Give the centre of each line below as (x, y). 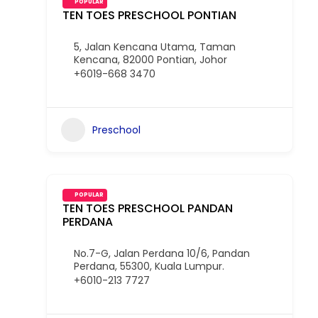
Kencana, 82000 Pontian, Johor (150, 60)
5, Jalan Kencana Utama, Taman (155, 47)
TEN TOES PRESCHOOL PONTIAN (149, 15)
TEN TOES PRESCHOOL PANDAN (148, 208)
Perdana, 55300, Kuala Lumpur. (149, 266)
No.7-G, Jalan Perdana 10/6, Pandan (162, 253)
